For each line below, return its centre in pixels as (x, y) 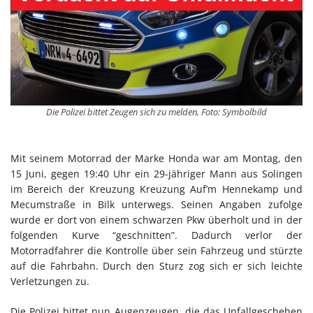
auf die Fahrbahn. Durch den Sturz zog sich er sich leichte (156, 265)
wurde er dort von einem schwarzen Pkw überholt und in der (156, 219)
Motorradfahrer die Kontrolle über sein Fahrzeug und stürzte (156, 250)
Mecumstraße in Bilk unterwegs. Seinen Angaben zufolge (156, 204)
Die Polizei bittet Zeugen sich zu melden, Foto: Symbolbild (156, 111)
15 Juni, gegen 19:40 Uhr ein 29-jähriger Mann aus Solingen (156, 173)
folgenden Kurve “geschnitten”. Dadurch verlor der (156, 235)
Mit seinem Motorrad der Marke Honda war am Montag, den (156, 158)
